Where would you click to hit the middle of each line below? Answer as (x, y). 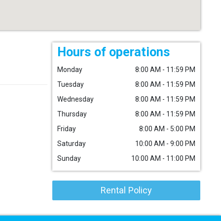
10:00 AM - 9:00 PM (165, 144)
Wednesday (75, 99)
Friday (67, 129)
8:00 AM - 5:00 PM (167, 129)
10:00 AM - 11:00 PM (163, 158)
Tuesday (71, 84)
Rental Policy (126, 190)
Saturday (72, 144)
